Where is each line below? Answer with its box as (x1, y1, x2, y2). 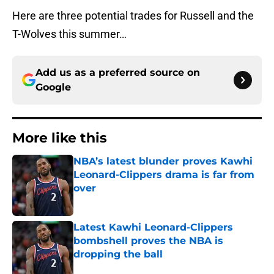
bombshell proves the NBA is (73, 235, 223, 247)
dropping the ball (73, 248, 163, 261)
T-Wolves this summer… (12, 28, 127, 41)
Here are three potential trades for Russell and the (12, 9, 254, 23)
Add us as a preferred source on (35, 67, 200, 79)
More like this (12, 130, 107, 147)
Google (35, 81, 71, 94)
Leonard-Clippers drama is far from (73, 169, 254, 181)
